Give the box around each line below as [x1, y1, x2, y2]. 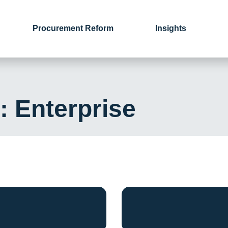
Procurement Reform [32, 24, 113, 33]
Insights [155, 24, 186, 33]
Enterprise [15, 95, 136, 122]
